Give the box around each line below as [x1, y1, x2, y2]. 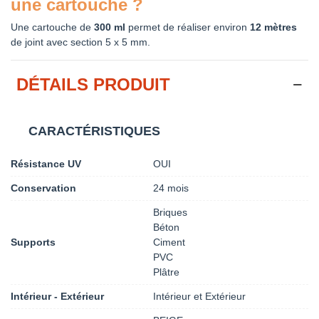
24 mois [153, 182, 189, 194]
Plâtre [153, 266, 179, 278]
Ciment [153, 236, 185, 248]
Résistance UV [11, 157, 81, 169]
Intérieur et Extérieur [153, 290, 246, 302]
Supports [11, 236, 56, 248]
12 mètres [247, 21, 297, 33]
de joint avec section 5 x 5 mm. [11, 36, 150, 48]
